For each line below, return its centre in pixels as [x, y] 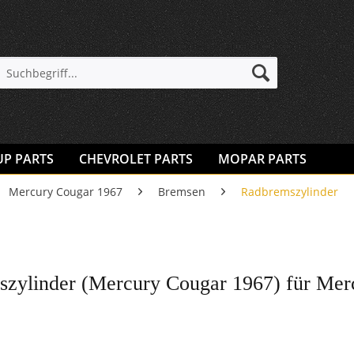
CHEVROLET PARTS [136, 159]
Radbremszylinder [290, 192]
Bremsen [182, 192]
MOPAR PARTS [262, 159]
